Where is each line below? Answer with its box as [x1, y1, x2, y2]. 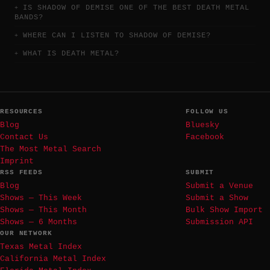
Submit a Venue [186, 181, 253, 190]
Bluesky [186, 120, 219, 130]
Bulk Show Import [186, 205, 263, 215]
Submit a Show [186, 193, 248, 202]
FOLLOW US [186, 107, 229, 115]
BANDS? [14, 13, 43, 22]
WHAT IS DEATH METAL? [23, 49, 119, 58]
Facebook [186, 132, 224, 142]
